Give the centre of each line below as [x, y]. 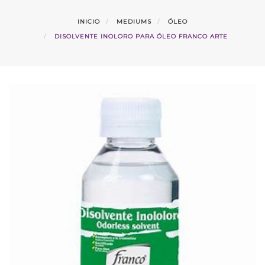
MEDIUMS [134, 21]
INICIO [89, 21]
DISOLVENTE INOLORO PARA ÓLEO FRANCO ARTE [141, 36]
